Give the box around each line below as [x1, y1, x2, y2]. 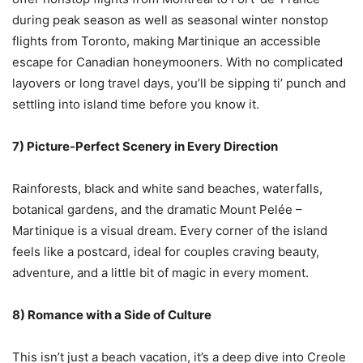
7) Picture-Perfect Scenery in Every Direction [12, 138, 280, 154]
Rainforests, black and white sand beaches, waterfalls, [12, 180, 322, 196]
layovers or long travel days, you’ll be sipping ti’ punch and [12, 75, 346, 91]
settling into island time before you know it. [12, 96, 263, 112]
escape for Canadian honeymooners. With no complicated [12, 53, 343, 70]
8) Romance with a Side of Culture [12, 306, 214, 322]
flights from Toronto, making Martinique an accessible [12, 32, 321, 49]
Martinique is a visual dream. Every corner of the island [12, 222, 327, 238]
